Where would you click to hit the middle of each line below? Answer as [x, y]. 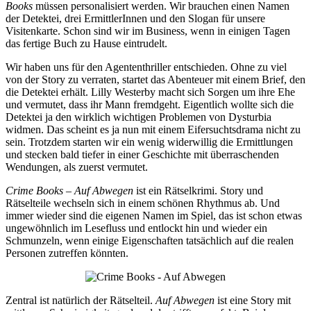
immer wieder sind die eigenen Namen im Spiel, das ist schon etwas [154, 216]
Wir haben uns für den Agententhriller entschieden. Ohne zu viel [146, 67]
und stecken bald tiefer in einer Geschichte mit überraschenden [142, 155]
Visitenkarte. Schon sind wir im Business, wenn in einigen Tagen [148, 31]
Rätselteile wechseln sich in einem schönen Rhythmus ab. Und [143, 203]
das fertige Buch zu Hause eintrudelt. [86, 44]
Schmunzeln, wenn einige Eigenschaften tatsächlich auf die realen [150, 241]
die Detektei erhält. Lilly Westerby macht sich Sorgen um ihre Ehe [150, 92]
